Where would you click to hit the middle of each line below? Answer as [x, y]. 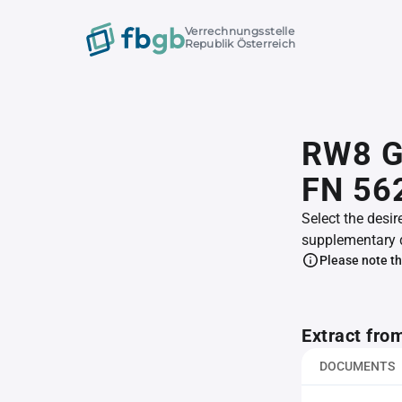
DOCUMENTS [357, 366]
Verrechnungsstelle [240, 31]
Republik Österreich [240, 44]
